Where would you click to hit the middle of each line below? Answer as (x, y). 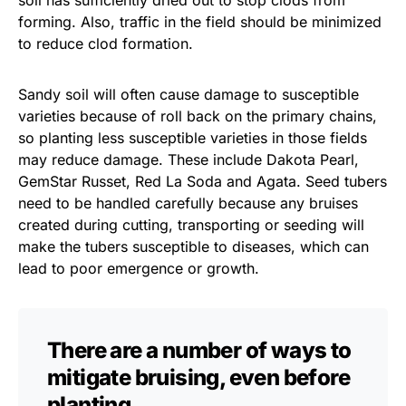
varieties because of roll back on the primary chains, (198, 116)
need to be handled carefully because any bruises (188, 203)
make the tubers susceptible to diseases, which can (193, 247)
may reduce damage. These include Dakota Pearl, (188, 160)
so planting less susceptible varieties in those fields (193, 138)
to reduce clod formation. (106, 44)
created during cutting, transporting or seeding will (191, 225)
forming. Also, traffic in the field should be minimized (200, 22)
